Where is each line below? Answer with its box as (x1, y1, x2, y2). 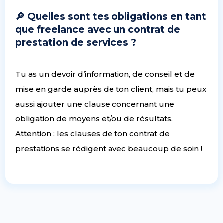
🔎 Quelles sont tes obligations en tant (15, 10, 207, 22)
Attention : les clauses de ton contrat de (15, 128, 170, 138)
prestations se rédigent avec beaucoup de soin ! (15, 143, 203, 153)
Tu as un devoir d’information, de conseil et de (15, 69, 195, 79)
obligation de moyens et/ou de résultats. (15, 113, 173, 123)
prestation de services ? (15, 36, 137, 48)
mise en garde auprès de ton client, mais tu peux (15, 84, 207, 94)
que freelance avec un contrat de (15, 23, 181, 35)
